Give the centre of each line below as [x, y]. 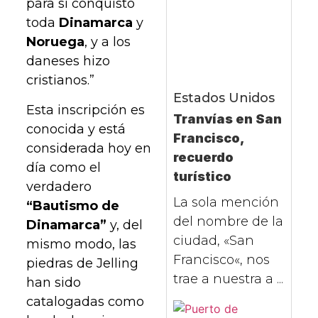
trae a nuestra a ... [228, 279]
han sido [54, 282]
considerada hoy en [89, 148]
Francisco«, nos [221, 260]
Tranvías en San [227, 119]
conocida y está [76, 129]
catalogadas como [86, 301]
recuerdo [203, 158]
